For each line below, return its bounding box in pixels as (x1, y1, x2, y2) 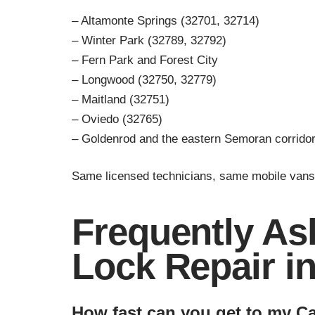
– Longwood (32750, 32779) (72, 72, 217, 86)
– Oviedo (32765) (72, 112, 162, 126)
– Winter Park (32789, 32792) (72, 33, 226, 47)
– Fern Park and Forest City (72, 53, 218, 67)
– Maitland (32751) (72, 92, 169, 106)
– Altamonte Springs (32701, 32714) (72, 13, 259, 27)
